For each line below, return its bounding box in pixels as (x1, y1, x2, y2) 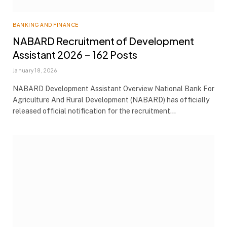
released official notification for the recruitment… (13, 106, 176, 115)
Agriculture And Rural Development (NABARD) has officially (13, 95, 209, 104)
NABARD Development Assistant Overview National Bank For (13, 84, 214, 93)
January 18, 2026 (13, 67, 57, 73)
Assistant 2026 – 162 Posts (13, 48, 137, 61)
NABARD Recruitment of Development (13, 34, 194, 47)
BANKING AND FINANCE (13, 21, 79, 28)
